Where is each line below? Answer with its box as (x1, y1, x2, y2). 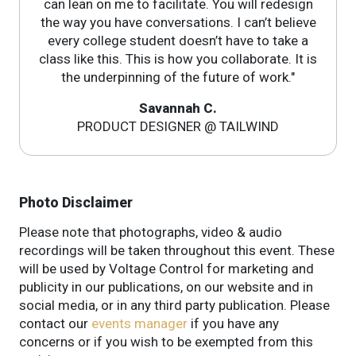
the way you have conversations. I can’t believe (40, 14, 316, 30)
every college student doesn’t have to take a (48, 32, 308, 48)
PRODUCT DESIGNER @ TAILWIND (77, 118, 279, 134)
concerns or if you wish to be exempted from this (19, 333, 313, 350)
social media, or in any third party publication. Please (19, 296, 330, 313)
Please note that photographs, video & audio (19, 223, 282, 240)
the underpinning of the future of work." (61, 68, 295, 85)
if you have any (188, 315, 279, 331)
